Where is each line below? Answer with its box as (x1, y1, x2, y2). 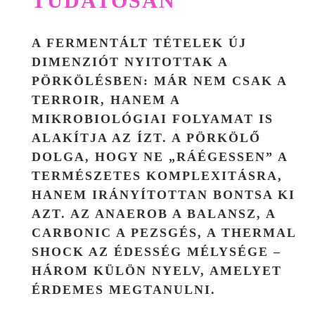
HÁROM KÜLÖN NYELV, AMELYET (32, 263, 282, 278)
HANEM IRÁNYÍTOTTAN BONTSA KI (32, 187, 295, 202)
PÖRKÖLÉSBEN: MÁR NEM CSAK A (32, 73, 287, 88)
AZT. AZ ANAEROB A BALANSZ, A (32, 206, 276, 221)
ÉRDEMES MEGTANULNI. (32, 282, 216, 297)
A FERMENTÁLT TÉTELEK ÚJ (32, 35, 247, 50)
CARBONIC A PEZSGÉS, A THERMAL (32, 225, 296, 240)
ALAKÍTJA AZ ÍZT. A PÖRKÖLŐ (32, 130, 261, 145)
